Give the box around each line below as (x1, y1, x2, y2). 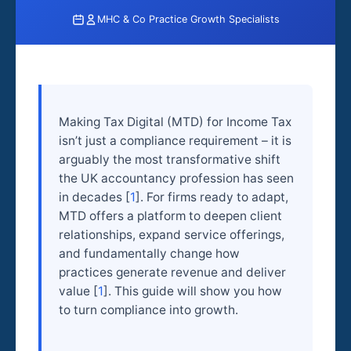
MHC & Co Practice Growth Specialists (96, 13, 280, 25)
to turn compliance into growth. (59, 302, 239, 318)
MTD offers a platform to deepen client (59, 208, 283, 224)
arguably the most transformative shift (59, 152, 281, 168)
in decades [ (59, 190, 131, 205)
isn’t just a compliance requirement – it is (59, 133, 292, 149)
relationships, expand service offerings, (59, 227, 285, 243)
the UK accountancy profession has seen (59, 171, 295, 186)
